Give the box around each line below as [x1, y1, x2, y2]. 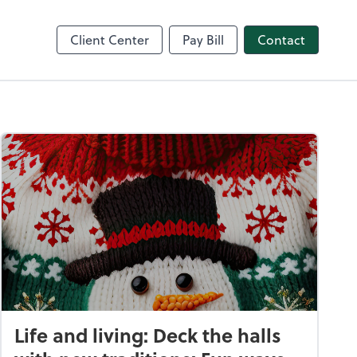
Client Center [70, 29, 149, 49]
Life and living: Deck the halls [14, 321, 281, 350]
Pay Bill [182, 29, 224, 49]
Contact [257, 29, 305, 49]
